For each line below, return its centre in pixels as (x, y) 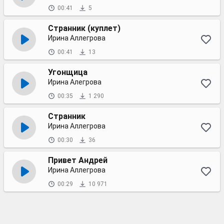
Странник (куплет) (84, 28)
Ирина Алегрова (75, 82)
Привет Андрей (78, 160)
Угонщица (68, 72)
